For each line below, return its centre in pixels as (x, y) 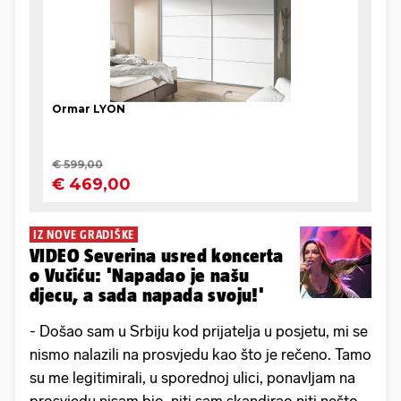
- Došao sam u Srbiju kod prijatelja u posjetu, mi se (199, 332)
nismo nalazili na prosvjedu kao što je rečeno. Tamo (200, 355)
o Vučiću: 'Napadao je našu (140, 276)
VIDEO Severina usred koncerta (157, 256)
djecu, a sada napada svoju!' (147, 295)
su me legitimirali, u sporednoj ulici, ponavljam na (192, 378)
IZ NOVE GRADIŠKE (84, 235)
